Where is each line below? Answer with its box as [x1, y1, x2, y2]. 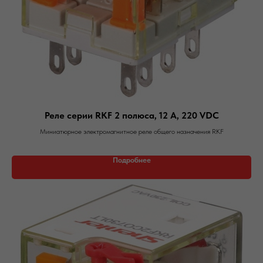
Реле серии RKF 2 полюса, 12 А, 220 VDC [44, 110, 219, 121]
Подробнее [112, 156, 151, 164]
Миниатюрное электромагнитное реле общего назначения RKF [39, 127, 224, 136]
